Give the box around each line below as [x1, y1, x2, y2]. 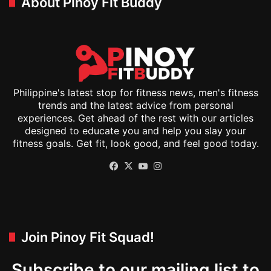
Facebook [120, 160, 162, 172]
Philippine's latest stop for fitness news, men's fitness [13, 87, 258, 99]
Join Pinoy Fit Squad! [21, 229, 154, 246]
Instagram [164, 160, 206, 172]
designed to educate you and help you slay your [25, 125, 246, 137]
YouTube [149, 160, 187, 172]
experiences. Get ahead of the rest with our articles [18, 112, 253, 125]
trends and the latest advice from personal [38, 99, 233, 112]
